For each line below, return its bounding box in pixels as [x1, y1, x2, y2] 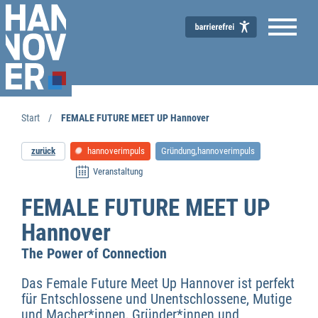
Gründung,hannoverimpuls [161, 146, 256, 156]
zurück [31, 146, 55, 156]
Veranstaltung [92, 166, 143, 177]
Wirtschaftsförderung [200, 258, 297, 272]
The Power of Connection [21, 244, 167, 262]
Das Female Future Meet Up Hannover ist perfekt [21, 275, 295, 292]
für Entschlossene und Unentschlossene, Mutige [21, 290, 292, 308]
